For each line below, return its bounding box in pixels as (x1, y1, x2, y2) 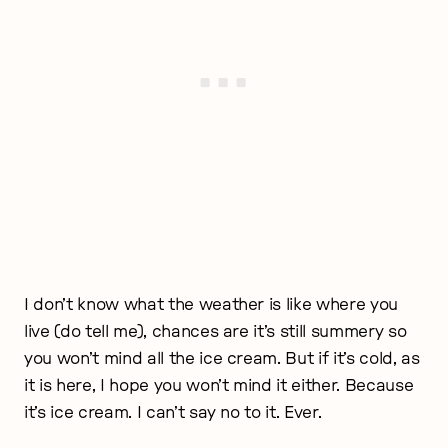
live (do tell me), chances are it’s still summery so (24, 322, 407, 340)
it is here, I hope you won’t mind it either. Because (24, 376, 414, 394)
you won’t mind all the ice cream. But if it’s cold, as (24, 349, 420, 367)
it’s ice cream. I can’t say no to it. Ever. (24, 403, 322, 421)
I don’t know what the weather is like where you (24, 295, 399, 313)
